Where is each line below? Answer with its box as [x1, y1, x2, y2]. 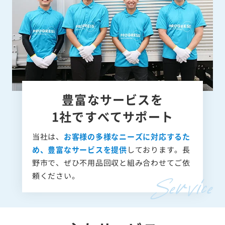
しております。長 [127, 144, 190, 155]
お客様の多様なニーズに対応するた [63, 131, 190, 142]
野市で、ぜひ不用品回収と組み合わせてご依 [32, 157, 190, 168]
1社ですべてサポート [52, 107, 173, 125]
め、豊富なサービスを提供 [32, 144, 127, 155]
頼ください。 [32, 170, 80, 181]
